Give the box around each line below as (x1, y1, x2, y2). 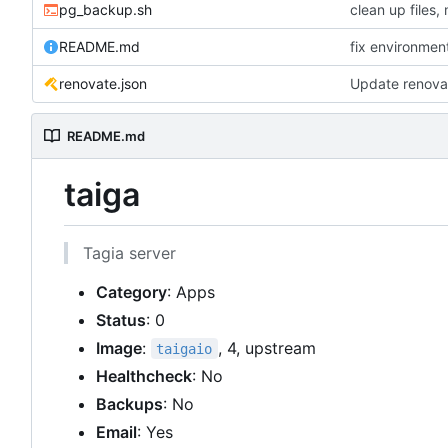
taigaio (156, 340, 213, 357)
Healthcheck (96, 365, 192, 386)
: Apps (167, 281, 215, 302)
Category (96, 281, 167, 302)
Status (96, 309, 146, 330)
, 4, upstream (217, 337, 316, 358)
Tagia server (83, 242, 176, 263)
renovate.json (59, 75, 147, 93)
